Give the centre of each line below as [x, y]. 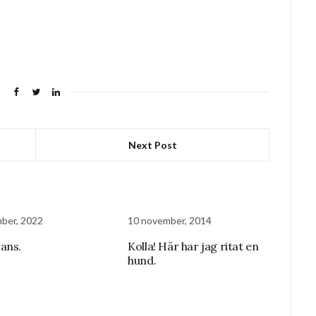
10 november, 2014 [170, 220]
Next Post [152, 145]
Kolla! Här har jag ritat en [193, 246]
